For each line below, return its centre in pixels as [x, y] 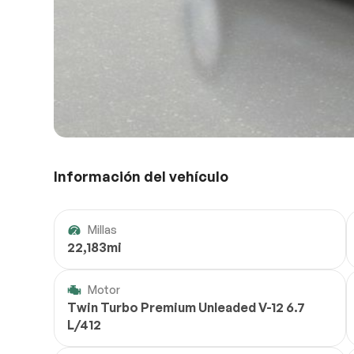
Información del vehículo [141, 177]
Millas [102, 230]
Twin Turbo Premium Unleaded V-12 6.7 [186, 308]
